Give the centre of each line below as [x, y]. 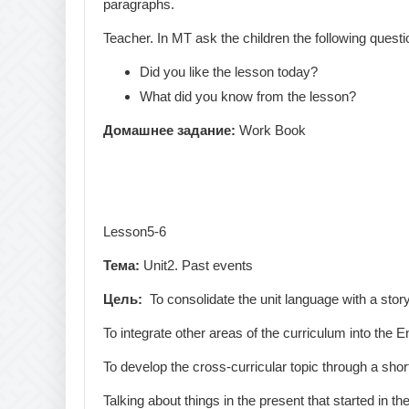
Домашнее [138, 130]
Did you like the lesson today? [229, 71]
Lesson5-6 [135, 231]
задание [204, 130]
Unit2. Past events [196, 265]
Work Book [271, 130]
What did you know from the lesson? [248, 96]
